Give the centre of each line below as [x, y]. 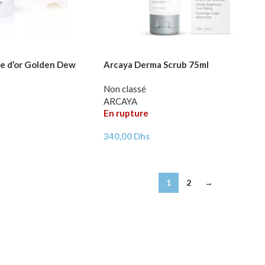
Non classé [125, 88]
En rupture [126, 113]
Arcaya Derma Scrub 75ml [156, 64]
